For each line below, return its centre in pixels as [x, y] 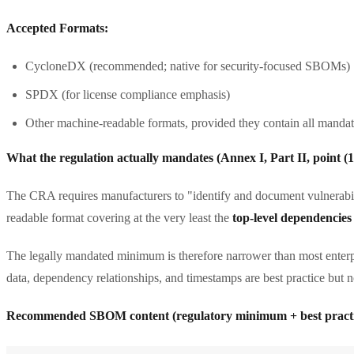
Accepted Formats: [57, 28]
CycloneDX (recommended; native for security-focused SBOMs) [188, 66]
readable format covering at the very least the [119, 217]
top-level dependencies [292, 217]
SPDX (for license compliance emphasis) [128, 94]
